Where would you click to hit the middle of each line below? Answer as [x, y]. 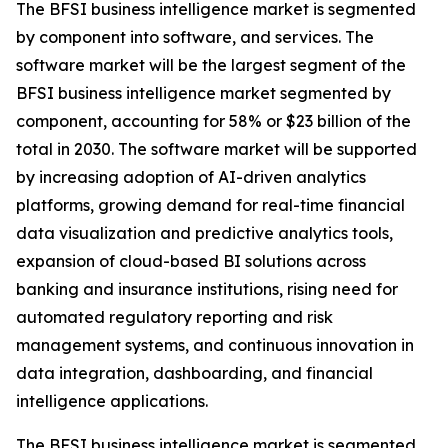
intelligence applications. [112, 401]
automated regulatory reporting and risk [174, 317]
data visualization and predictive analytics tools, [204, 233]
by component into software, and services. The [195, 37]
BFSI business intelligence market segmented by [203, 93]
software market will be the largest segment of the [211, 65]
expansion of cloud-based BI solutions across [191, 261]
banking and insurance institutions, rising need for [207, 289]
